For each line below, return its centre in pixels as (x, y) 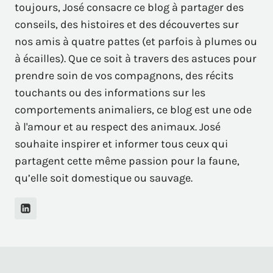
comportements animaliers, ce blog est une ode (133, 109)
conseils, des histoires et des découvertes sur (127, 24)
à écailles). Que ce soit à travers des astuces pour (136, 58)
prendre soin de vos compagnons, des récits (124, 75)
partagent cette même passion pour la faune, (127, 161)
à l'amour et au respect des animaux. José (118, 126)
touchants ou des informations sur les (110, 92)
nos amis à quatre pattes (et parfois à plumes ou (136, 41)
